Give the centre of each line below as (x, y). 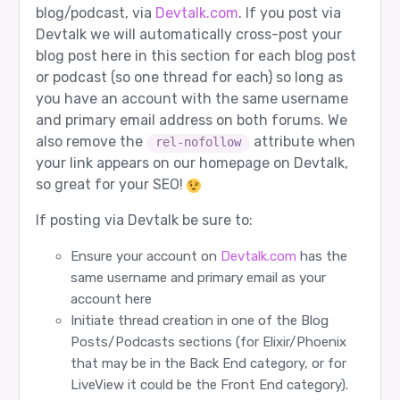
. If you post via (289, 13)
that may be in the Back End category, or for (208, 364)
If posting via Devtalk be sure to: (144, 221)
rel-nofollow (198, 142)
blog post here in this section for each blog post (196, 56)
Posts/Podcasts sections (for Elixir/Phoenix (208, 342)
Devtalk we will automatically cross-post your (188, 35)
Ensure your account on (145, 257)
